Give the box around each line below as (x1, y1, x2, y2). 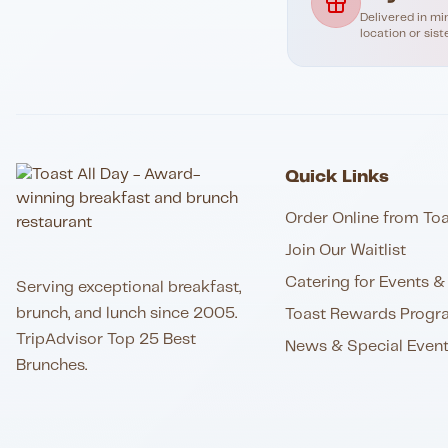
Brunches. (16, 358, 87, 373)
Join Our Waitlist (284, 243, 406, 258)
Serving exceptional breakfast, (16, 280, 241, 295)
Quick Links (284, 168, 389, 186)
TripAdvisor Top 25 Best (16, 332, 196, 347)
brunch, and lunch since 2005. (16, 306, 237, 321)
